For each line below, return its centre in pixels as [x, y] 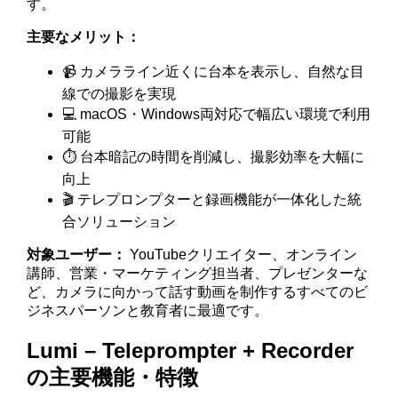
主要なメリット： [84, 36]
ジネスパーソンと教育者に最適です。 [148, 310]
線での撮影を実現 [119, 93]
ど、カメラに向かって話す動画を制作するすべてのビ [198, 291]
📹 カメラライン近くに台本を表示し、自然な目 [214, 71]
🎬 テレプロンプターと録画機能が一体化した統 [212, 199]
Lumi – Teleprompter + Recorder [191, 350]
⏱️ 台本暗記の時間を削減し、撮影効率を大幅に [214, 156]
